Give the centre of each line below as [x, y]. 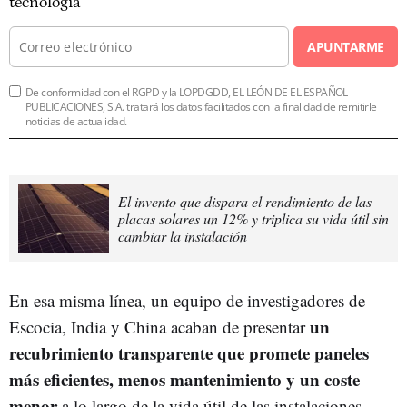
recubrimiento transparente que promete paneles [189, 352]
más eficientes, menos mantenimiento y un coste [184, 379]
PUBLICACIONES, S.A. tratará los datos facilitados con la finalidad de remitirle [201, 106]
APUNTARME [346, 46]
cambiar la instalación [183, 235]
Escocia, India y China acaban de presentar [159, 326]
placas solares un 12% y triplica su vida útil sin [253, 218]
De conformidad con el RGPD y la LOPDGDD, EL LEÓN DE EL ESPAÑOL [187, 92]
